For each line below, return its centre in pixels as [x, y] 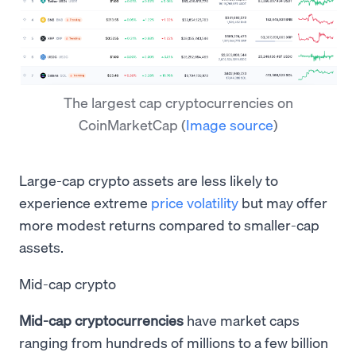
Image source [229, 124]
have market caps [242, 319]
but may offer [283, 202]
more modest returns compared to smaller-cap [169, 224]
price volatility [195, 202]
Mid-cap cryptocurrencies [101, 319]
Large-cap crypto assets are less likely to [149, 180]
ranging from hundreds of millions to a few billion [174, 342]
